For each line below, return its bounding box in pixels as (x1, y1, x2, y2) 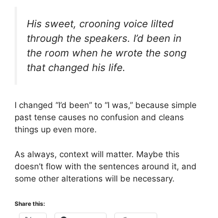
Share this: (15, 200, 45, 208)
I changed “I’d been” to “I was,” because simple (15, 100, 197, 110)
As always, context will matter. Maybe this (15, 149, 180, 159)
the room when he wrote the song (27, 46, 186, 59)
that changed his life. (27, 61, 126, 73)
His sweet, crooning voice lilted (27, 17, 174, 30)
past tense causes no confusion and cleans (15, 112, 184, 123)
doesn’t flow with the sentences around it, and (15, 161, 197, 171)
